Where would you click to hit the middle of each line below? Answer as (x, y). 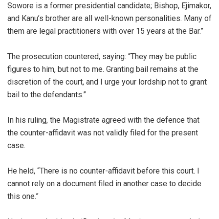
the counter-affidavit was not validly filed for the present (103, 133)
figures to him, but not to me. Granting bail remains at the (103, 69)
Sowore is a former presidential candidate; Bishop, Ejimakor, (109, 6)
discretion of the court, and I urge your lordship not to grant (107, 82)
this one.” (23, 197)
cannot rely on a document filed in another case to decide (104, 184)
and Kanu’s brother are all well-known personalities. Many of (109, 19)
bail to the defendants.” (47, 95)
